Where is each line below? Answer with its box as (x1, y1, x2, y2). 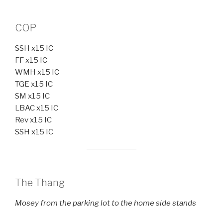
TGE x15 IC (15, 79, 53, 89)
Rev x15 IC (15, 115, 52, 124)
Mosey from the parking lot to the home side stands (15, 198, 196, 208)
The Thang (15, 176, 65, 189)
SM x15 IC (15, 91, 50, 101)
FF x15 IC (15, 55, 47, 65)
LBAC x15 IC (15, 103, 58, 112)
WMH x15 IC (15, 67, 59, 77)
